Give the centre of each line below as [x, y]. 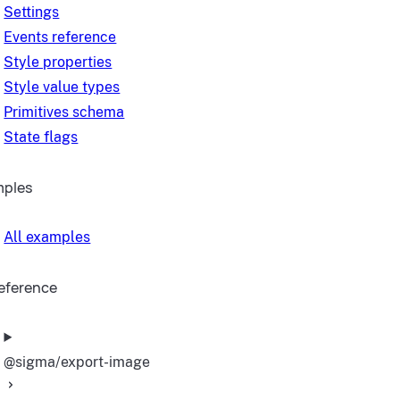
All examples [47, 237]
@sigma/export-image [77, 362]
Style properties [58, 62]
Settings [32, 12]
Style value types [62, 87]
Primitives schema [64, 112]
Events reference [60, 37]
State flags [41, 137]
